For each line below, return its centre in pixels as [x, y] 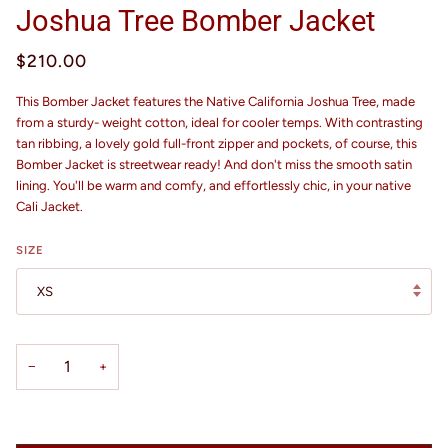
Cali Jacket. [63, 206]
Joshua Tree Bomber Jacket [195, 20]
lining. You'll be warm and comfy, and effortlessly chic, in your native [213, 185]
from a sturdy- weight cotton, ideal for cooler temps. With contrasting [219, 122]
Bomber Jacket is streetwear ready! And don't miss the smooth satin [214, 164]
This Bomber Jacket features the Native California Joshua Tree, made [215, 101]
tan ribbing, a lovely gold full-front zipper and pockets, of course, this [216, 143]
